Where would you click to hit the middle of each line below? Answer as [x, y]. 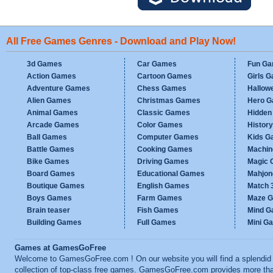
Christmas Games [169, 101]
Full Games [157, 222]
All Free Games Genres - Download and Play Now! [121, 41]
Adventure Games [58, 88]
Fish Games [158, 210]
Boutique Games [56, 186]
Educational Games [171, 174]
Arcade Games [53, 125]
